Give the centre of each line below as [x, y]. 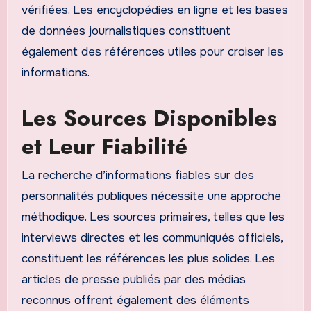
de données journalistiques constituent [126, 31]
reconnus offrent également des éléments [135, 301]
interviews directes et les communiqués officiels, [152, 238]
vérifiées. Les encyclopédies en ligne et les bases [154, 10]
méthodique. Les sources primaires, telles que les [153, 217]
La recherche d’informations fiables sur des [137, 176]
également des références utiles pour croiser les [152, 51]
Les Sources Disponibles [149, 118]
